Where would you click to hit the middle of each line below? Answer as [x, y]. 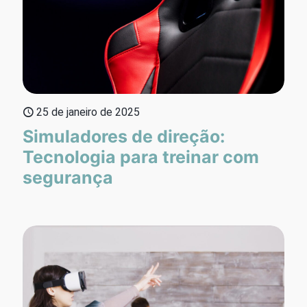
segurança [68, 178]
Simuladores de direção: [124, 137]
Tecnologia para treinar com [141, 157]
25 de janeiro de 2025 [88, 112]
